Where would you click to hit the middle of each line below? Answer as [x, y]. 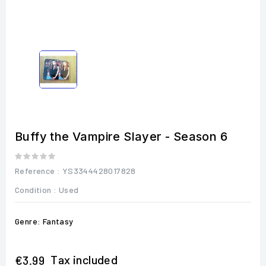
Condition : [36, 189]
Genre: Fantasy [44, 221]
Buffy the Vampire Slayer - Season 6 [121, 136]
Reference [35, 170]
